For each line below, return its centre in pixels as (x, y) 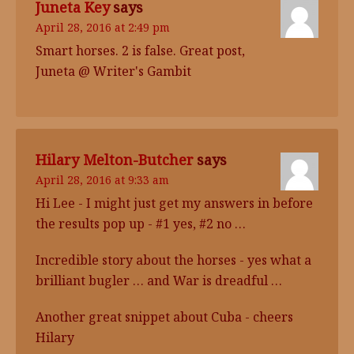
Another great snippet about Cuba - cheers (164, 317)
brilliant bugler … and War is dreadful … (159, 281)
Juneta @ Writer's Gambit (113, 71)
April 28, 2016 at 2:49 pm (103, 27)
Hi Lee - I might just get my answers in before (174, 203)
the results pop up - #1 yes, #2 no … (141, 224)
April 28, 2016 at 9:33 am (102, 180)
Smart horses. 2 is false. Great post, (140, 51)
